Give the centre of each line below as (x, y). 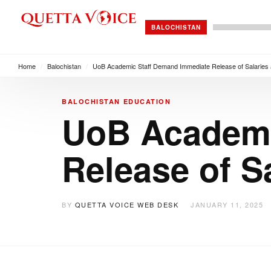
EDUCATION (147, 101)
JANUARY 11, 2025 (227, 204)
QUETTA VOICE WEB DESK (126, 204)
